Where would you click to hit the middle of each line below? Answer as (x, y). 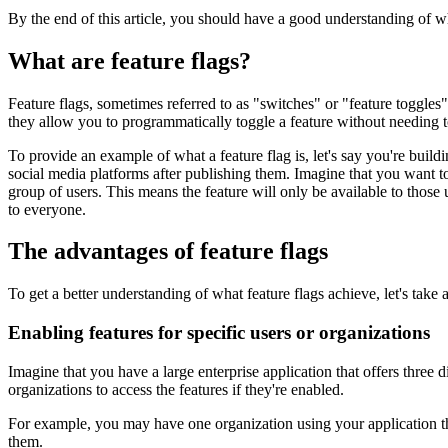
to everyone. (47, 209)
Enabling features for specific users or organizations (219, 333)
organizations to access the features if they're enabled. (176, 389)
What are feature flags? (129, 60)
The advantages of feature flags (168, 251)
